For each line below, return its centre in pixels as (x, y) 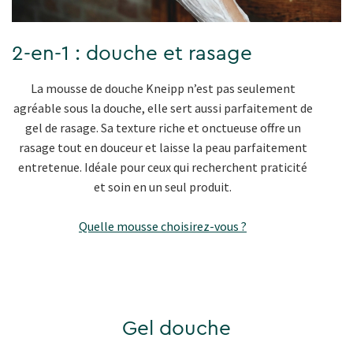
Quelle (98, 227)
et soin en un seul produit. (163, 187)
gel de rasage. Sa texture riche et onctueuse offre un (163, 128)
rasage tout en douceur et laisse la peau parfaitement (163, 148)
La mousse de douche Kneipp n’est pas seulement (163, 89)
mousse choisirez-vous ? (182, 227)
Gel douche (176, 329)
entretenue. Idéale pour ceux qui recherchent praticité (163, 167)
